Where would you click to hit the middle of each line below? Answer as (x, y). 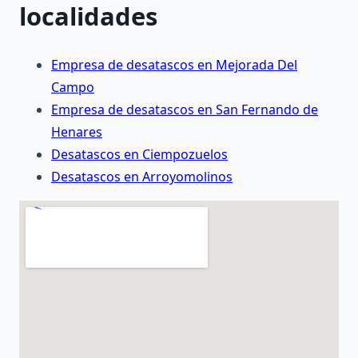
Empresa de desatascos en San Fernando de (185, 110)
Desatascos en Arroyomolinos (142, 177)
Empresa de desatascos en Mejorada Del (174, 65)
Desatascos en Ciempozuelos (139, 155)
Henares (77, 132)
